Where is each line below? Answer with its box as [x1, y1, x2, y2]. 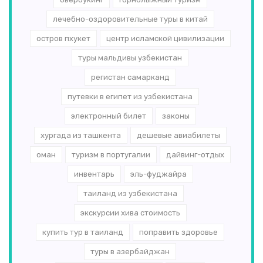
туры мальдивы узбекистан [78, 53, 182, 62]
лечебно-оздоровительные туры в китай [52, 14, 208, 23]
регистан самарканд [90, 72, 170, 82]
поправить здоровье [139, 227, 218, 237]
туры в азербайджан [90, 247, 170, 256]
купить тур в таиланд [42, 227, 123, 237]
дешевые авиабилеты [136, 130, 220, 140]
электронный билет [70, 111, 146, 120]
